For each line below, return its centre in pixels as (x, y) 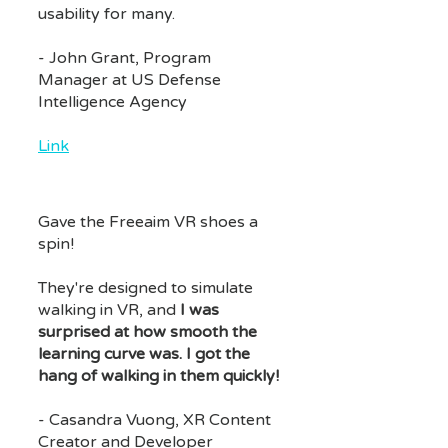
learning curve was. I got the (144, 353)
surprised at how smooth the (147, 331)
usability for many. (106, 13)
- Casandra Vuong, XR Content (154, 419)
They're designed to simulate (145, 287)
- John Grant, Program (124, 57)
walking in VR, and (109, 309)
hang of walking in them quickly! (158, 375)
